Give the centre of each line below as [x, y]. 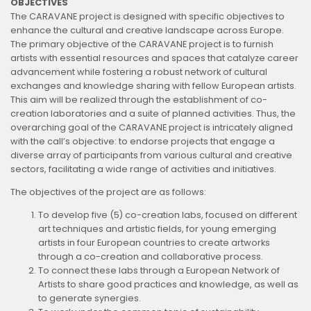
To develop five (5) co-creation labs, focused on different [168, 215]
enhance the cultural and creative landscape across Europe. [147, 31]
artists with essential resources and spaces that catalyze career [154, 58]
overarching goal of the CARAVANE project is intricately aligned [152, 128]
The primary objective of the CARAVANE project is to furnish [142, 44]
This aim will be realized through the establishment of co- [139, 100]
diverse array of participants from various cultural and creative [151, 155]
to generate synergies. [90, 298]
